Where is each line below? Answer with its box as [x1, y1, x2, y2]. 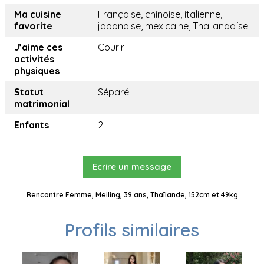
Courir [98, 41, 124, 54]
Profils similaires [65, 219, 199, 242]
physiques [14, 65, 60, 77]
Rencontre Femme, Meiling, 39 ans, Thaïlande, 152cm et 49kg [26, 190, 238, 200]
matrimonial [14, 98, 70, 110]
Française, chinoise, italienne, [98, 8, 222, 21]
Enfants [14, 119, 49, 131]
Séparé [98, 86, 129, 98]
